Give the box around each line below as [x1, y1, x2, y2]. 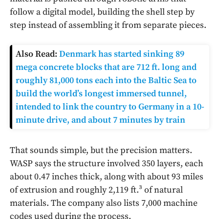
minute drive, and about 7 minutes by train [16, 114, 187, 126]
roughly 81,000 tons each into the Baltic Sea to [16, 75, 197, 87]
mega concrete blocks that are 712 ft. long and [16, 62, 197, 73]
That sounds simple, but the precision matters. [10, 145, 192, 156]
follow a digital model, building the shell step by [10, 6, 195, 18]
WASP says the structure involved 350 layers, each [10, 158, 203, 170]
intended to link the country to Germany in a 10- [16, 101, 204, 113]
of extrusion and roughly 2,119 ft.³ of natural [10, 184, 183, 196]
